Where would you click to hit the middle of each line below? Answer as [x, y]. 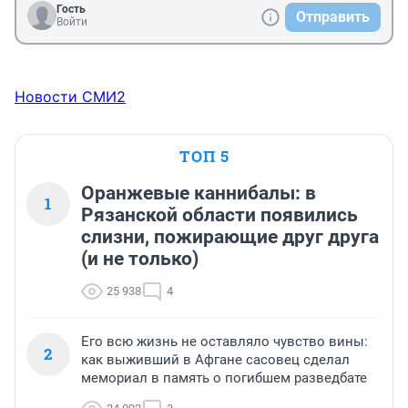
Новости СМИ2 [70, 97]
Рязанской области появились [219, 215]
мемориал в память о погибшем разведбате [224, 378]
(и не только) [140, 259]
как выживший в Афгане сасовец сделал [215, 360]
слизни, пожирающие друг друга [230, 237]
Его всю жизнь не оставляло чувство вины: [224, 342]
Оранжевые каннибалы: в [199, 194]
